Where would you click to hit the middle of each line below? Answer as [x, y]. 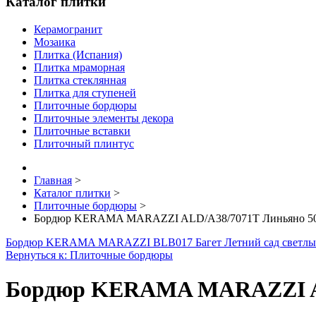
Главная [53, 180]
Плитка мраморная [79, 67]
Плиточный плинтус [84, 143]
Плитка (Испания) [78, 54]
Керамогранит [68, 29]
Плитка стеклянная [80, 80]
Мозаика [55, 42]
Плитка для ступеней [85, 92]
